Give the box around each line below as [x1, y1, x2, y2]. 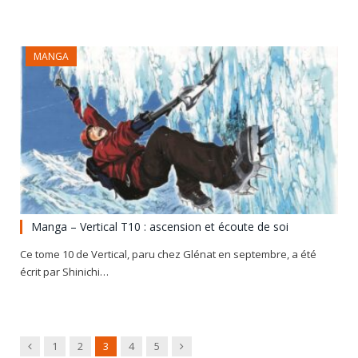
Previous [31, 337, 74, 352]
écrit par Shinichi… [20, 264, 109, 279]
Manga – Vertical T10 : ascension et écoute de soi [31, 218, 288, 234]
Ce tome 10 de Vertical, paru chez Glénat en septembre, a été [20, 246, 316, 261]
